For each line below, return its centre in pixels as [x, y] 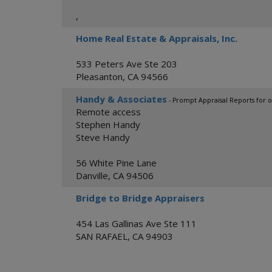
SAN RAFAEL [102, 236]
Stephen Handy [108, 124]
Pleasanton [99, 76]
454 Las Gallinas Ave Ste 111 [136, 223]
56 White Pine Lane [116, 163]
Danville [92, 175]
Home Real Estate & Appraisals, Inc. [157, 38]
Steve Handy [103, 137]
